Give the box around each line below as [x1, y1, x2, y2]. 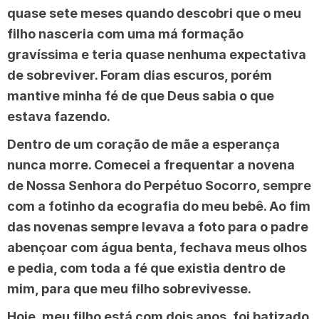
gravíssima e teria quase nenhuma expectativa [7, 47, 306, 63]
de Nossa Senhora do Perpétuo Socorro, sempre [7, 178, 311, 194]
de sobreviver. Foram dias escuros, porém [7, 68, 272, 83]
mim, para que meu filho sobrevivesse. [7, 281, 251, 297]
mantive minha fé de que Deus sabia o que [7, 88, 274, 104]
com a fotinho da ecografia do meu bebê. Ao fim [7, 199, 310, 214]
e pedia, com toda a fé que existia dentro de [7, 261, 286, 276]
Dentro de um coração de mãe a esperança [7, 137, 280, 152]
